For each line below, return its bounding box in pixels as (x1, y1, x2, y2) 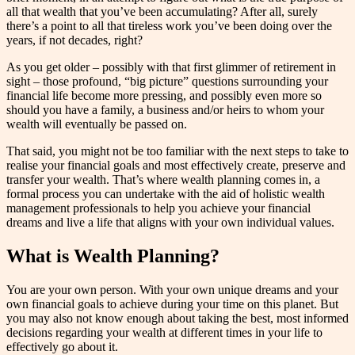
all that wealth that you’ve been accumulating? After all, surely (6, 4, 318, 18)
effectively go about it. (6, 339, 118, 353)
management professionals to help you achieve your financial (6, 200, 311, 215)
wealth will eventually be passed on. (6, 116, 187, 131)
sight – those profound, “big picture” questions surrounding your (6, 74, 328, 88)
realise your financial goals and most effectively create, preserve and (6, 158, 345, 172)
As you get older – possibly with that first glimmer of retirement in (6, 59, 336, 74)
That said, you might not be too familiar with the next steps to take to (6, 143, 349, 158)
